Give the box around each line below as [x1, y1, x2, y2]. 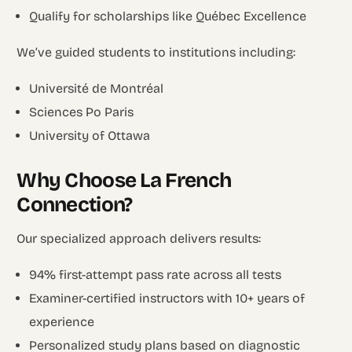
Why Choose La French [16, 167, 232, 192]
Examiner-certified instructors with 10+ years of [29, 290, 306, 306]
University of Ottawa [29, 127, 151, 143]
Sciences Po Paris [29, 104, 134, 119]
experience [29, 313, 95, 329]
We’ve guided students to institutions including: [16, 44, 296, 60]
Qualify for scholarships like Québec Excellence [29, 8, 307, 24]
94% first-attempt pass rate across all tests [29, 266, 282, 282]
